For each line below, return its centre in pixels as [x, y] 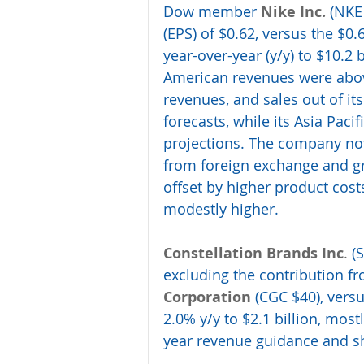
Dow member [212, 12]
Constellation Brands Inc [253, 253]
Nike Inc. [293, 12]
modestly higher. [223, 209]
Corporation [207, 297]
